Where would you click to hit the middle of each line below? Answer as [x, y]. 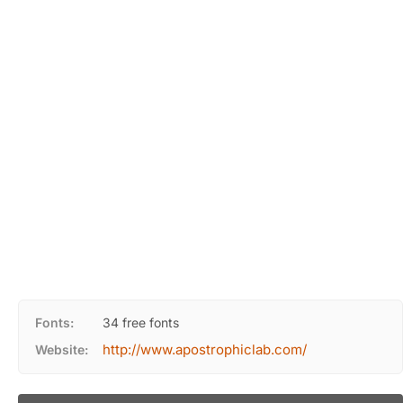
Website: [62, 349]
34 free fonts [141, 322]
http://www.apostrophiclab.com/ [205, 349]
